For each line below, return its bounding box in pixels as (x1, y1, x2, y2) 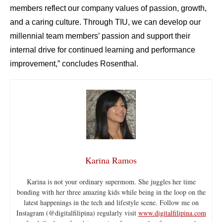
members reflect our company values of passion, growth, (10, 4, 207, 13)
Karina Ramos (85, 154, 137, 166)
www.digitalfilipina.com (138, 208, 206, 218)
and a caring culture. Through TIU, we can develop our (10, 18, 201, 27)
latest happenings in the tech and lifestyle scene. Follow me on (23, 198, 199, 208)
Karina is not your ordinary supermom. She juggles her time (26, 177, 196, 187)
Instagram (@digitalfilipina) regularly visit (16, 208, 138, 218)
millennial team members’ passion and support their (10, 32, 190, 41)
